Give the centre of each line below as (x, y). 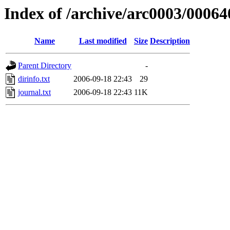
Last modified (103, 41)
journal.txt (34, 92)
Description (170, 41)
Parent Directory (45, 66)
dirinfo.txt (34, 79)
